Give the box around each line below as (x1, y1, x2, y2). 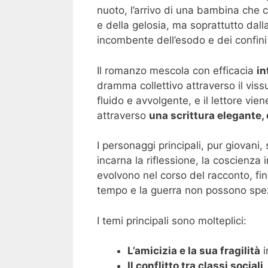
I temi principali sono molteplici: (97, 214, 246, 227)
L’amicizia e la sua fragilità (127, 245, 260, 257)
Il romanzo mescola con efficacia (97, 64, 257, 77)
